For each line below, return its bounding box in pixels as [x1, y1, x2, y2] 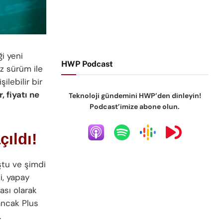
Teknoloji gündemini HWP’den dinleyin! [68, 91, 201, 100]
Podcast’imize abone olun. [90, 102, 180, 111]
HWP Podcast [61, 59, 113, 69]
